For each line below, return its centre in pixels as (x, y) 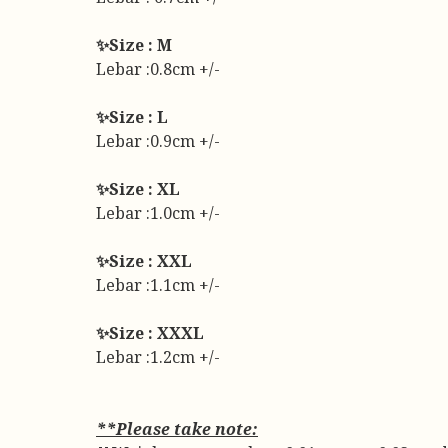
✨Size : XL (138, 189)
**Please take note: (177, 429)
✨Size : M (134, 45)
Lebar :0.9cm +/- (158, 141)
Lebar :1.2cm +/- (158, 357)
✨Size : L (132, 117)
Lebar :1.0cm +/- (158, 213)
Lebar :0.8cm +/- (158, 69)
